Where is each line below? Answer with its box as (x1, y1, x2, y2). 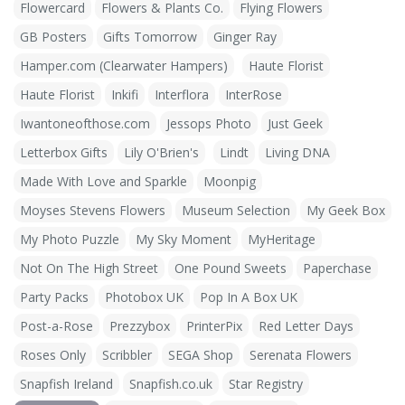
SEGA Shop (168, 345, 233, 363)
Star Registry (229, 374, 303, 392)
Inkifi (111, 85, 138, 103)
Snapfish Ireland (20, 374, 113, 392)
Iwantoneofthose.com (20, 114, 150, 132)
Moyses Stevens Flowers (20, 201, 165, 219)
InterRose (225, 85, 282, 103)
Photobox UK (105, 287, 184, 306)
